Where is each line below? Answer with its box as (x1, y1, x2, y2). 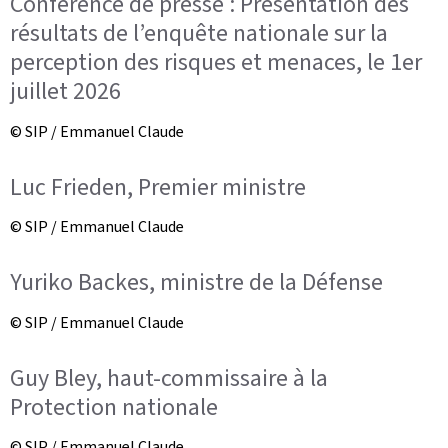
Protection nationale (10, 390, 218, 423)
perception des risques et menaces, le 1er (10, 46, 422, 78)
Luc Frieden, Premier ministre (10, 170, 306, 203)
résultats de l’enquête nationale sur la (10, 17, 388, 49)
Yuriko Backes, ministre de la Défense (10, 266, 383, 298)
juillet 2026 (10, 75, 121, 107)
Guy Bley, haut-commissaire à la (10, 361, 328, 394)
